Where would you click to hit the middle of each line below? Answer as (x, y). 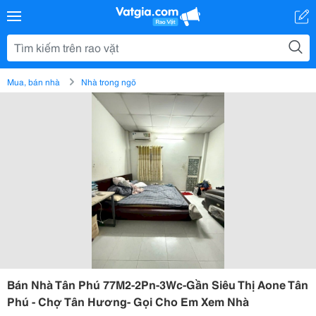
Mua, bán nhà (34, 81)
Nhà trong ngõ (109, 81)
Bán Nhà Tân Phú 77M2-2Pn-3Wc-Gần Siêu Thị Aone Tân (158, 284)
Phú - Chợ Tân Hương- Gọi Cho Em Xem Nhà (128, 301)
